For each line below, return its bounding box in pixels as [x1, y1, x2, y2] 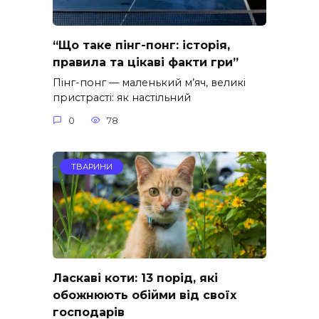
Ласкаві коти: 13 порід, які [53, 271, 218, 285]
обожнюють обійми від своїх [53, 288, 236, 302]
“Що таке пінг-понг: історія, [53, 38, 230, 52]
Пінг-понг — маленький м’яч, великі [53, 76, 246, 90]
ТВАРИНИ [70, 161, 113, 172]
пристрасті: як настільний [53, 91, 191, 105]
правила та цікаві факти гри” [53, 55, 239, 69]
